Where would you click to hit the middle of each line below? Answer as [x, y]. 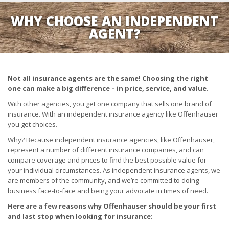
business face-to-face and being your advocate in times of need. [108, 191]
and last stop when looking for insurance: [80, 216]
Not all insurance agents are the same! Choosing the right [108, 78]
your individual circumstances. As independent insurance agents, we [114, 170]
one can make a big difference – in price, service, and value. [108, 88]
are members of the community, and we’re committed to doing [103, 180]
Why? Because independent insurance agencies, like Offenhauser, [111, 140]
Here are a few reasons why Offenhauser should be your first [112, 206]
